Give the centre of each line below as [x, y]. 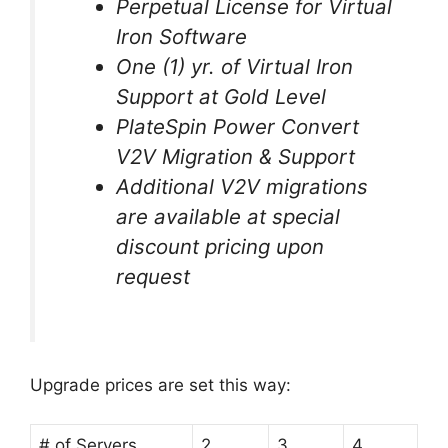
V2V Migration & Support [236, 156]
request [153, 276]
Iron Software [182, 36]
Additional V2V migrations [242, 186]
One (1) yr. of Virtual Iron [235, 66]
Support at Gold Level [221, 96]
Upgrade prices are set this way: [160, 385]
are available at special [228, 216]
